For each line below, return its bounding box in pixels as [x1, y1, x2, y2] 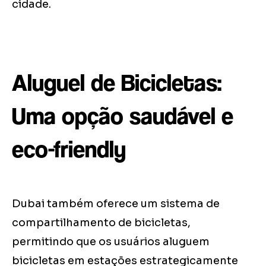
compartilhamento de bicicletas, [12, 216, 191, 230]
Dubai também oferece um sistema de [12, 197, 220, 211]
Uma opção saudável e [12, 102, 233, 130]
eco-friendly [12, 135, 126, 163]
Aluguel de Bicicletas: [12, 69, 221, 97]
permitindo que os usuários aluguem [12, 235, 210, 249]
